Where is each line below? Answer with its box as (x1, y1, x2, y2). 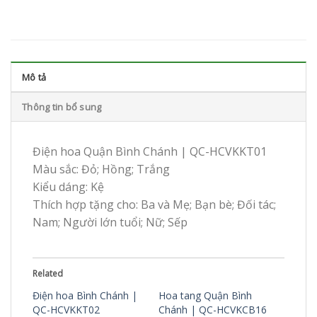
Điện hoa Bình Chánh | (33, 288, 137, 302)
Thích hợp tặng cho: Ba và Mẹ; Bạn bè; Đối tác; (33, 197, 276, 213)
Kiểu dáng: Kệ (33, 179, 104, 195)
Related (33, 267, 63, 279)
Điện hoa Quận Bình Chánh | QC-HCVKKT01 (33, 144, 267, 160)
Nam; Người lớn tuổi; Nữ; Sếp (33, 214, 188, 231)
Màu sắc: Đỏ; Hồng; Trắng (33, 161, 170, 178)
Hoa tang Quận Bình (158, 288, 252, 302)
